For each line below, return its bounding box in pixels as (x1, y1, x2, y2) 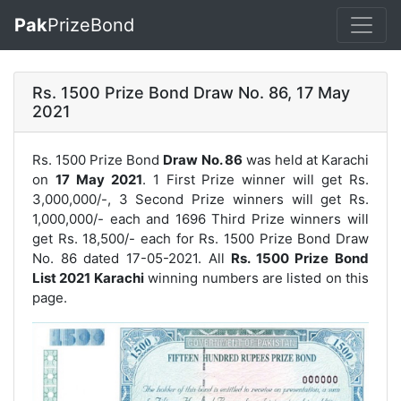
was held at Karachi (242, 151, 370, 168)
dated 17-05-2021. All (76, 250, 232, 267)
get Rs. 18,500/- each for (32, 230, 200, 247)
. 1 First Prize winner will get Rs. (141, 171, 370, 188)
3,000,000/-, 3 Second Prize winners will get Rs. (32, 191, 369, 208)
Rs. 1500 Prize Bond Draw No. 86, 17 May (32, 83, 350, 102)
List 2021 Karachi (32, 269, 144, 286)
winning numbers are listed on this (143, 269, 369, 286)
